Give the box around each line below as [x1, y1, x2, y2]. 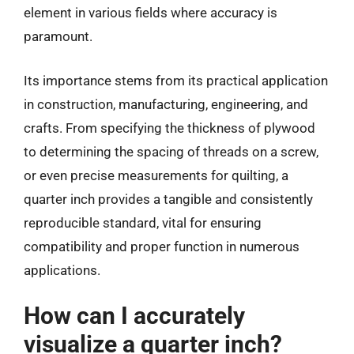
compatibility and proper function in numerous [24, 238, 299, 254]
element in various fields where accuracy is [24, 5, 277, 21]
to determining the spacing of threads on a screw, [24, 143, 318, 160]
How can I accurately [24, 302, 245, 330]
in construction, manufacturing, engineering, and [24, 96, 308, 112]
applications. [24, 262, 100, 278]
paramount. [24, 28, 92, 44]
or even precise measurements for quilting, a [24, 167, 288, 183]
